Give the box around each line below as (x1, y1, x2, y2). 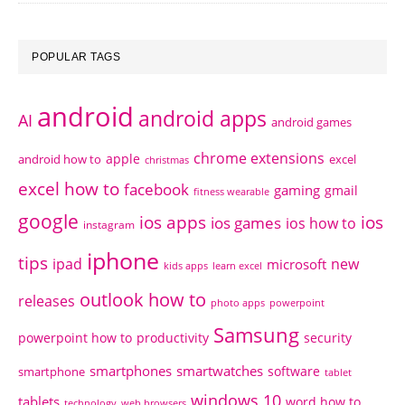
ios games (211, 212, 281, 233)
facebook (124, 178, 189, 200)
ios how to (286, 213, 356, 233)
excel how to (18, 177, 119, 200)
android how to (18, 151, 101, 167)
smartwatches (176, 362, 263, 380)
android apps (138, 105, 267, 133)
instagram (83, 217, 135, 232)
